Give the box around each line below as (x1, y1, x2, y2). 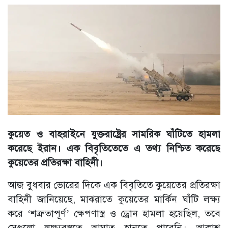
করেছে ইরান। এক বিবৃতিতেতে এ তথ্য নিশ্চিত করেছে (8, 142, 220, 155)
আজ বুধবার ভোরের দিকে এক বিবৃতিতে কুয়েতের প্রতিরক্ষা (8, 179, 220, 191)
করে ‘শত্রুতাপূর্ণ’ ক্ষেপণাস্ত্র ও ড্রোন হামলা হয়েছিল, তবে (8, 208, 220, 220)
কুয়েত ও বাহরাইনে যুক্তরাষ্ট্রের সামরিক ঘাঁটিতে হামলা (8, 128, 220, 140)
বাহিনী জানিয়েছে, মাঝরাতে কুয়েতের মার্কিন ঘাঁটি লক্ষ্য (8, 193, 220, 206)
